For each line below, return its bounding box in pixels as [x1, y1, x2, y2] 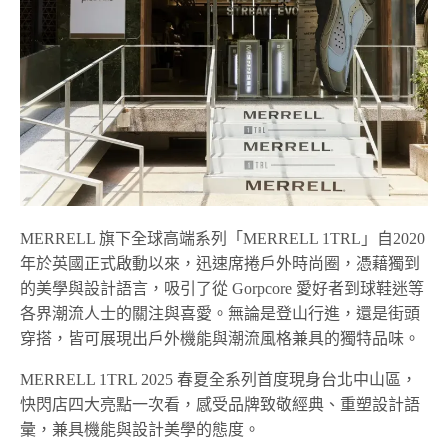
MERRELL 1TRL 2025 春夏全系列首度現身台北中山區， [20, 370, 418, 388]
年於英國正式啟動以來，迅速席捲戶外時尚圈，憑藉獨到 [20, 254, 420, 272]
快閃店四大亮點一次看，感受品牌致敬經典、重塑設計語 [20, 395, 420, 413]
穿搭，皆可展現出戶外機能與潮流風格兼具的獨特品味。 [20, 329, 420, 347]
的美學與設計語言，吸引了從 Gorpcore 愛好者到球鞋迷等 [20, 279, 425, 297]
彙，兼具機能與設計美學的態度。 [20, 420, 260, 438]
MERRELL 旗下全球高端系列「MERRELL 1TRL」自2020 [20, 229, 426, 247]
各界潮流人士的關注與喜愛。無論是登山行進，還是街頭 [20, 304, 420, 322]
